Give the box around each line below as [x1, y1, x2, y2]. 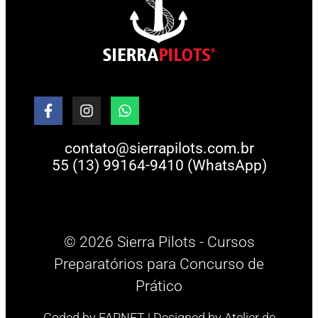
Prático [136, 278, 182, 295]
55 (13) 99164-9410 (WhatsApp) [51, 157, 267, 174]
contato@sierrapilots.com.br [64, 140, 254, 157]
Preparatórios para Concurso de [54, 256, 264, 273]
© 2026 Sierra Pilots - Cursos [63, 234, 255, 251]
